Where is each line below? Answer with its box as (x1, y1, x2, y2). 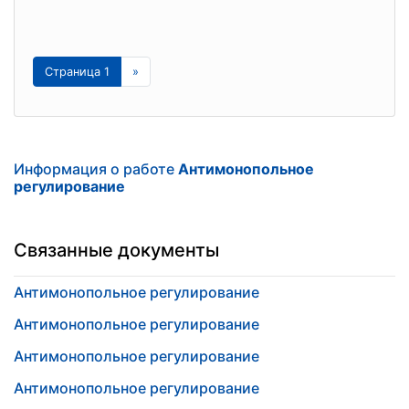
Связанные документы (14, 239, 219, 261)
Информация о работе (14, 160, 178, 178)
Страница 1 (45, 65, 110, 79)
